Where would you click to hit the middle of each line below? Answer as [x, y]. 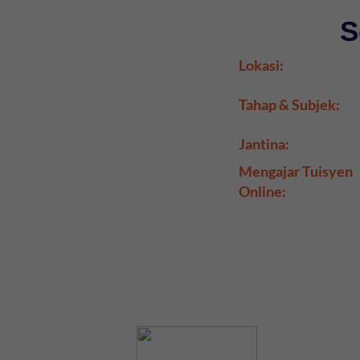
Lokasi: [261, 65]
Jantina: [264, 144]
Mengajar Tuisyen [296, 172]
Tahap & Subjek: [289, 105]
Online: [262, 192]
